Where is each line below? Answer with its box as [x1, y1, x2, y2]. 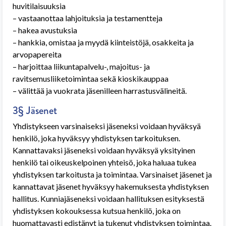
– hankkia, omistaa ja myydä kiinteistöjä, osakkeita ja [13, 37, 194, 47]
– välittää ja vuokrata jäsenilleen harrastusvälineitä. [13, 86, 187, 95]
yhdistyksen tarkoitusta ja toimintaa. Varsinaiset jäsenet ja [13, 169, 212, 179]
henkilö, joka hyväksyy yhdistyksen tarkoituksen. [13, 133, 180, 143]
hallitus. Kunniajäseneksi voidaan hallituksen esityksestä [13, 194, 204, 203]
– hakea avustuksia [13, 25, 77, 35]
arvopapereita [13, 49, 62, 59]
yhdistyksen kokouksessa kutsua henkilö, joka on [13, 206, 181, 215]
